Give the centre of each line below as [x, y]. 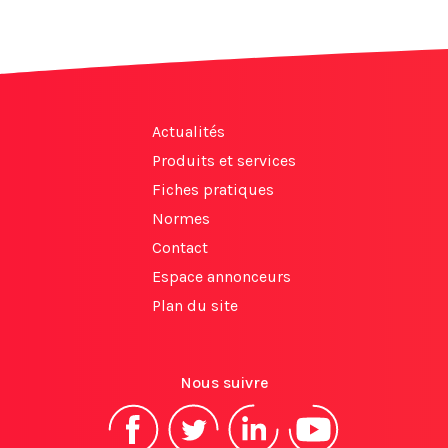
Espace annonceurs [221, 276]
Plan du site [195, 305]
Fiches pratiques [213, 189]
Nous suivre [224, 382]
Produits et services [224, 160]
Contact [180, 247]
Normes [181, 218]
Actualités [188, 131]
